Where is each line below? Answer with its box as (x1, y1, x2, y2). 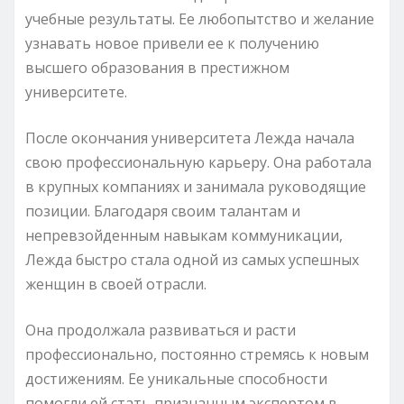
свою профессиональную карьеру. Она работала (25, 151, 372, 172)
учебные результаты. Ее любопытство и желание (25, 8, 374, 29)
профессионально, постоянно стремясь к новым (25, 344, 369, 364)
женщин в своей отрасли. (25, 273, 207, 294)
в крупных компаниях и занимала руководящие (25, 176, 366, 197)
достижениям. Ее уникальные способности (25, 368, 327, 389)
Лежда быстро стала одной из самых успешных (25, 249, 359, 270)
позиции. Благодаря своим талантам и (25, 200, 300, 221)
